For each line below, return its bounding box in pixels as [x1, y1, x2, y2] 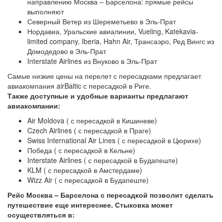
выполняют [27, 6, 64, 16]
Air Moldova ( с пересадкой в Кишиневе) [27, 115, 157, 125]
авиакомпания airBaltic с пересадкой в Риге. [7, 81, 151, 91]
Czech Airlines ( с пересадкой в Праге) [27, 125, 151, 135]
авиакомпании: [7, 101, 60, 111]
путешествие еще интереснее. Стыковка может [7, 200, 173, 210]
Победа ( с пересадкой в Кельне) [27, 145, 135, 155]
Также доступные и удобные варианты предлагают [7, 91, 188, 101]
